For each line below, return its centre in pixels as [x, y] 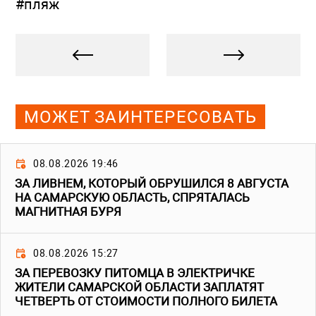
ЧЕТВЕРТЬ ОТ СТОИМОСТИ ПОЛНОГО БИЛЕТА [146, 302]
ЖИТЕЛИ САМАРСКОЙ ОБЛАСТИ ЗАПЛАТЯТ [139, 287]
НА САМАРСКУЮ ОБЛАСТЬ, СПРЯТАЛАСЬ [132, 198]
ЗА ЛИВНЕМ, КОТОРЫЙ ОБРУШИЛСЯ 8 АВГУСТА [152, 184]
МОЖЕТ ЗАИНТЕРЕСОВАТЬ [140, 117]
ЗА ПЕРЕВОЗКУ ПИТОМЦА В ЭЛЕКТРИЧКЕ [135, 273]
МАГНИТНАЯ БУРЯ [68, 212]
